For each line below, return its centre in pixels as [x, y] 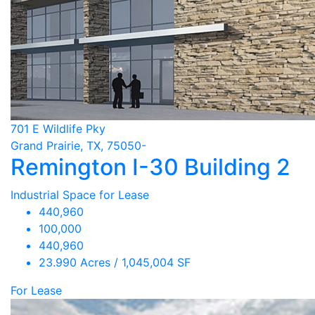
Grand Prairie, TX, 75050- [78, 146]
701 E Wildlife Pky [58, 129]
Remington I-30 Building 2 [150, 167]
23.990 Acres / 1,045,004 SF [115, 262]
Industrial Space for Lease [80, 195]
